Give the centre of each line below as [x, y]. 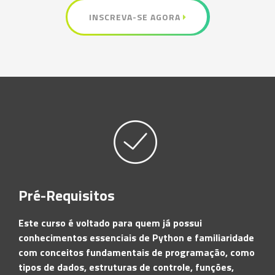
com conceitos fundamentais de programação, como [137, 252]
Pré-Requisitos [67, 195]
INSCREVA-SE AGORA [136, 17]
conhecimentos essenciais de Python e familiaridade [136, 238]
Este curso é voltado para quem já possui [110, 223]
